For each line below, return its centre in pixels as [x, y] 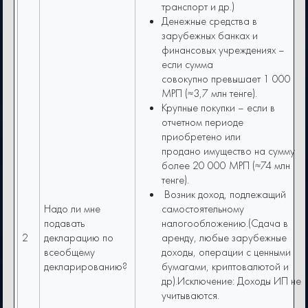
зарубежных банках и [210, 36]
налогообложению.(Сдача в [225, 223]
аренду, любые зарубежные [224, 238]
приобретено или [201, 137]
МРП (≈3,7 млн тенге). [210, 93]
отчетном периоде [203, 122]
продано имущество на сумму [229, 151]
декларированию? [87, 267]
